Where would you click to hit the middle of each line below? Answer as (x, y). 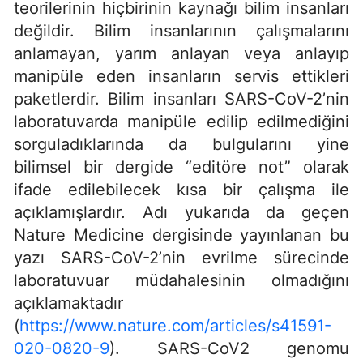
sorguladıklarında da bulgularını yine (181, 144)
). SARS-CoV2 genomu (229, 348)
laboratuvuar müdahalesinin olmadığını (181, 280)
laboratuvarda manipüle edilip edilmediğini (181, 121)
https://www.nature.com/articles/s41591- (175, 325)
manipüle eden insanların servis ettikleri (181, 76)
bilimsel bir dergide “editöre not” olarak (181, 167)
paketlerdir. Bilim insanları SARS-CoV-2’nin (181, 98)
